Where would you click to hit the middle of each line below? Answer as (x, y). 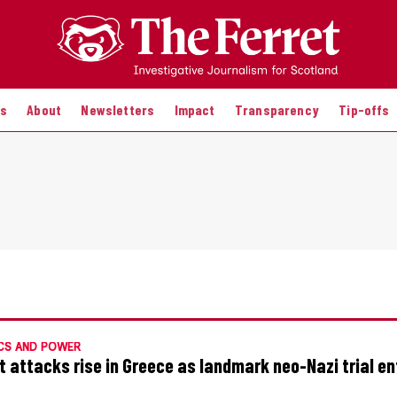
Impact (195, 109)
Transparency (276, 109)
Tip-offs (364, 109)
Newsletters (118, 109)
